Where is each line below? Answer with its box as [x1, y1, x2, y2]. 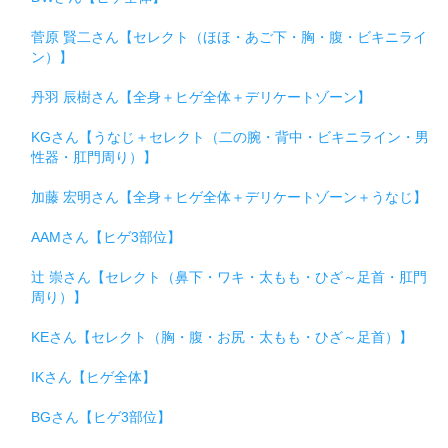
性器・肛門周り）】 [31, 148, 157, 165]
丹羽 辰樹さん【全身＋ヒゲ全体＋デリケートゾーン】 [31, 88, 371, 105]
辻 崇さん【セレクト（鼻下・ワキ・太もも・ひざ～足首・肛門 [31, 268, 427, 285]
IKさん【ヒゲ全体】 [31, 368, 156, 385]
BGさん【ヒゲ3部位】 [31, 408, 171, 425]
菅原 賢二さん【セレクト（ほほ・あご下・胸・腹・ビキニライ [31, 28, 427, 45]
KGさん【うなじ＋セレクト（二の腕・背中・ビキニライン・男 [31, 128, 429, 145]
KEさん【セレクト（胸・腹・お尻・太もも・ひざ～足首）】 [31, 328, 413, 345]
